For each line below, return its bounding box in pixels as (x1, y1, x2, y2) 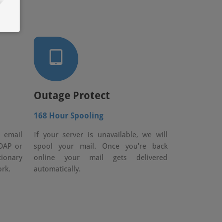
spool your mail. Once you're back (34, 142, 167, 151)
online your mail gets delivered (34, 153, 167, 162)
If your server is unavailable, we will (34, 130, 167, 139)
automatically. (34, 165, 81, 173)
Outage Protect (34, 89, 111, 102)
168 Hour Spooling (34, 111, 104, 120)
